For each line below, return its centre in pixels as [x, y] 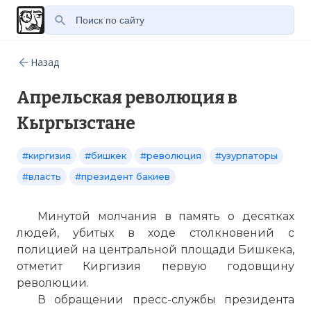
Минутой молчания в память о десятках [166, 216]
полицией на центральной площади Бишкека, [155, 250]
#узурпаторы [246, 155]
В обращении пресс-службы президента [166, 300]
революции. [53, 283]
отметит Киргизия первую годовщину [155, 266]
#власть [42, 176]
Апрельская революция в [127, 98]
